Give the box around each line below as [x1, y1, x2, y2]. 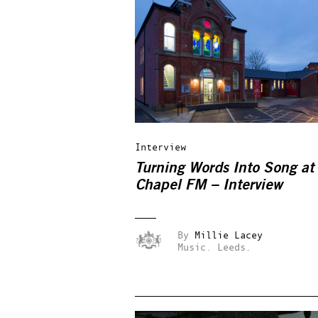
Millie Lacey [194, 229, 263, 241]
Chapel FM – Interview [135, 177, 287, 192]
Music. [177, 241, 212, 253]
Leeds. [217, 241, 251, 253]
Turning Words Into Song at [135, 160, 314, 175]
